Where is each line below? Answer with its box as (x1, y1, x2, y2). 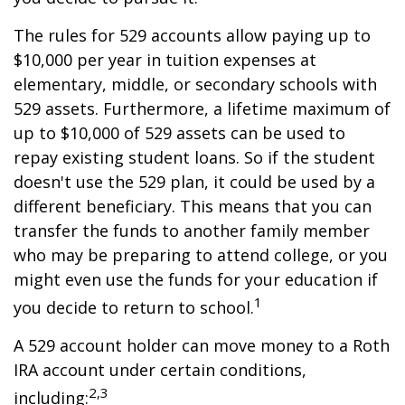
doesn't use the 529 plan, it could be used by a (14, 171, 375, 193)
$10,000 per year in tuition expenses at (14, 49, 316, 71)
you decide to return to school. (14, 297, 254, 318)
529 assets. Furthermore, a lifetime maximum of (14, 98, 391, 119)
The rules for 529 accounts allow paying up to (14, 24, 371, 46)
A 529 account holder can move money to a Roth (14, 334, 390, 356)
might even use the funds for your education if (14, 268, 378, 290)
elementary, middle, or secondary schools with (14, 73, 377, 95)
